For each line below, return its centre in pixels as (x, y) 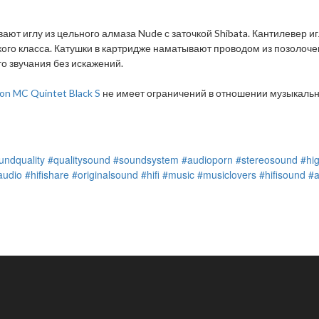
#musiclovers (227, 175)
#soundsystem (146, 160)
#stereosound (267, 160)
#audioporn (207, 160)
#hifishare (47, 175)
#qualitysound (79, 160)
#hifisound (282, 175)
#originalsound (105, 175)
